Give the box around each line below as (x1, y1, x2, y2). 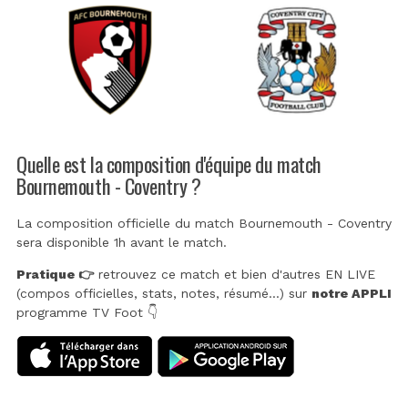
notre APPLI (311, 286, 392, 301)
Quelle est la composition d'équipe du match (16, 148, 321, 178)
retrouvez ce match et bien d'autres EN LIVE (94, 267, 375, 282)
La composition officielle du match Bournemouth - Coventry (16, 216, 392, 231)
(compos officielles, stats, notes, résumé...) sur (16, 286, 311, 301)
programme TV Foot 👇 (16, 305, 158, 321)
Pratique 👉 (16, 267, 94, 282)
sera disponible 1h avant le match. (16, 235, 227, 250)
